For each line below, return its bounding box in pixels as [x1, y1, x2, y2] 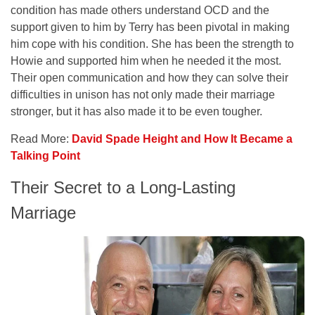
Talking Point [11, 149, 80, 162]
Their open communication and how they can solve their [11, 71, 288, 84]
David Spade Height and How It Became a [72, 132, 292, 145]
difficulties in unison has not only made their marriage [11, 88, 275, 101]
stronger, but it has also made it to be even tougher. [11, 105, 262, 117]
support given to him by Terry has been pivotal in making [11, 20, 290, 33]
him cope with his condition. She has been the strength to [11, 37, 294, 50]
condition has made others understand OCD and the [11, 4, 269, 16]
